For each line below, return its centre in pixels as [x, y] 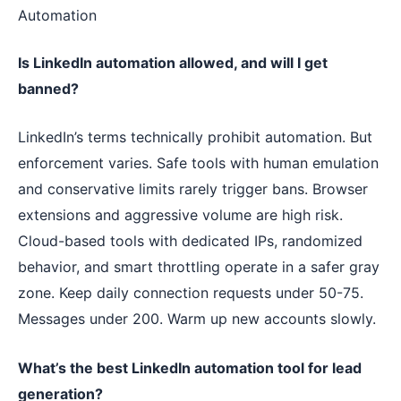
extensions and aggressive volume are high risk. [180, 215]
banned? [48, 88]
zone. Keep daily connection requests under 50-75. [191, 293]
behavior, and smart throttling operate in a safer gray [199, 267]
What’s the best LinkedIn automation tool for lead [190, 367]
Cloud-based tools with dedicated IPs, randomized [190, 241]
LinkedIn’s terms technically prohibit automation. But [195, 137]
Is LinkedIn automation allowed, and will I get [173, 62]
